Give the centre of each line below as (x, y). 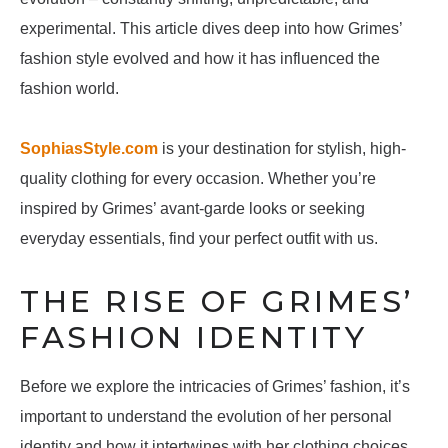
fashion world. (69, 89)
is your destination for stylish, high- (282, 149)
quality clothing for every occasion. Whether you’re (198, 179)
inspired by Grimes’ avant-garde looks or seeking (192, 209)
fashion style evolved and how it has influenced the (200, 59)
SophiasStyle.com (89, 149)
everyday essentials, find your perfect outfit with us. (199, 239)
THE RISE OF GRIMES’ (217, 302)
